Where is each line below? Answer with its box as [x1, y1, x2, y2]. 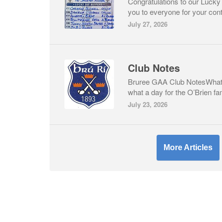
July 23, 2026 [128, 99, 167, 109]
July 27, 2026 [128, 19, 167, 29]
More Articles [163, 143, 213, 152]
